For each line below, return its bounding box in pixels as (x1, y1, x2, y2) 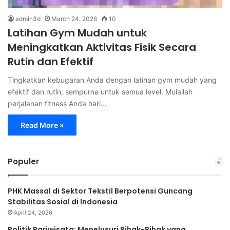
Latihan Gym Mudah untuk (8, 25, 147, 40)
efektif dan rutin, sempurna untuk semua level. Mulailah (8, 87, 193, 96)
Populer (8, 156, 39, 167)
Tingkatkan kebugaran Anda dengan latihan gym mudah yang (8, 75, 217, 84)
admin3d (15, 14, 41, 23)
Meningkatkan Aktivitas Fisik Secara (8, 40, 196, 54)
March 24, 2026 (51, 14, 97, 23)
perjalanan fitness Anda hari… (8, 99, 107, 108)
